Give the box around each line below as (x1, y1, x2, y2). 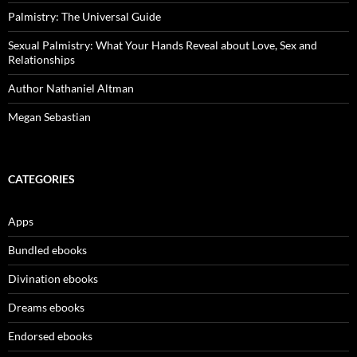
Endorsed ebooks (8, 329, 92, 343)
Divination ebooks (8, 272, 98, 285)
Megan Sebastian (8, 110, 91, 124)
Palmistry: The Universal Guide (8, 10, 161, 23)
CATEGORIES (8, 172, 75, 186)
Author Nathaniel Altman (8, 81, 134, 95)
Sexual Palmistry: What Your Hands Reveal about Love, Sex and (8, 38, 317, 52)
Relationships (8, 53, 75, 66)
